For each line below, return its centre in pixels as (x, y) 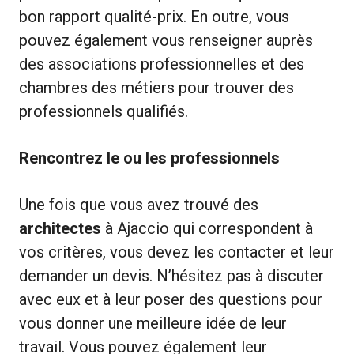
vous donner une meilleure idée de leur (153, 323)
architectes (60, 228)
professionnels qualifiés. (104, 111)
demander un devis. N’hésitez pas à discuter (171, 275)
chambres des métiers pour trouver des (156, 87)
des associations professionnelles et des (162, 64)
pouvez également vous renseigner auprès (166, 40)
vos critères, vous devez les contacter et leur (177, 252)
